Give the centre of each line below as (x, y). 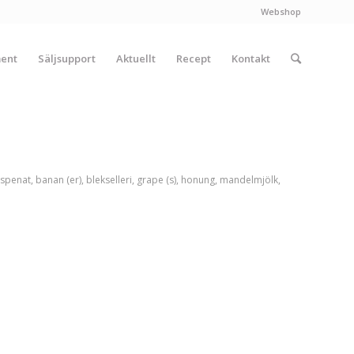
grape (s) (156, 180)
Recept (194, 58)
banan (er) (58, 180)
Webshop (281, 11)
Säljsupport (67, 58)
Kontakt (251, 58)
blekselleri (109, 180)
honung (198, 180)
